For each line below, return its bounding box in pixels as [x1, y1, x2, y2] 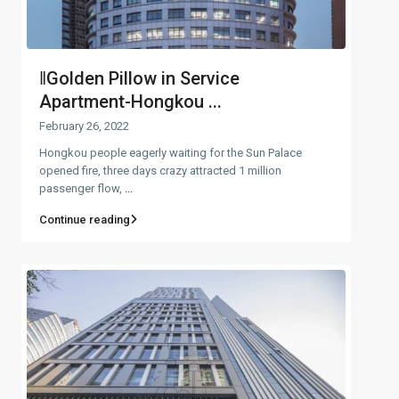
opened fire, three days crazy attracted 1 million [39, 163, 281, 177]
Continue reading [39, 212, 130, 226]
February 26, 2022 [39, 118, 129, 133]
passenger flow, [39, 181, 125, 195]
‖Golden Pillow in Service [39, 67, 240, 89]
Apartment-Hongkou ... [39, 90, 222, 112]
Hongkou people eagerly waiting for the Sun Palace [39, 145, 302, 159]
